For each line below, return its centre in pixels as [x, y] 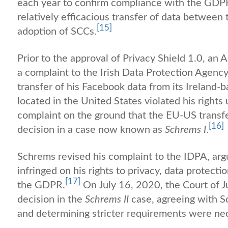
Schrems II [108, 199]
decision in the [51, 199]
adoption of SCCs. [57, 31]
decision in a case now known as [91, 130]
